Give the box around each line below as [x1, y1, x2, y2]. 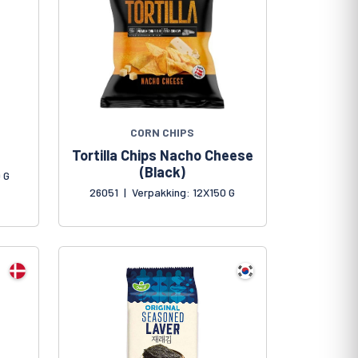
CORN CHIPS [130, 125, 195, 139]
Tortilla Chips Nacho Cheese [71, 145, 253, 164]
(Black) [139, 162, 185, 181]
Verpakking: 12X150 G [129, 185, 236, 199]
